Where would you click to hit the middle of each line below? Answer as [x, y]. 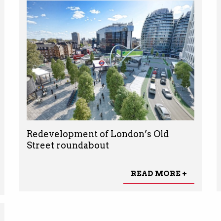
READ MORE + [159, 174]
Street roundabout [68, 145]
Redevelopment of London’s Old [97, 134]
